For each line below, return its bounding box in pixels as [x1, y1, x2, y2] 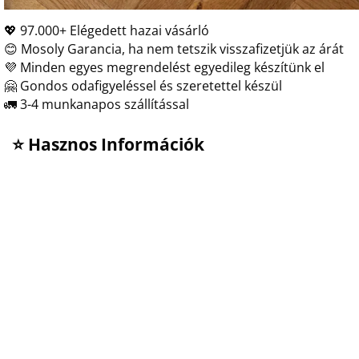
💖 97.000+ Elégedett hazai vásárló [4, 22, 209, 39]
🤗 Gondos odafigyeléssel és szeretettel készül [4, 77, 282, 95]
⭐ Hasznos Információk [12, 131, 204, 155]
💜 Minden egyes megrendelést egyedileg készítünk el [4, 58, 325, 76]
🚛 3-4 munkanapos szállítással [4, 95, 189, 113]
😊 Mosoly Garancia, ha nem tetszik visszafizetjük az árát [4, 40, 344, 58]
